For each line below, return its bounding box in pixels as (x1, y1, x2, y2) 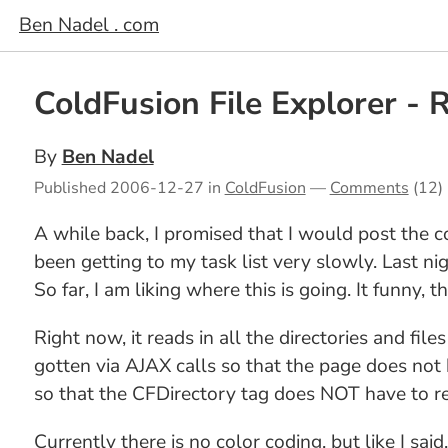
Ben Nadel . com (19, 12, 159, 38)
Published (33, 177, 110, 199)
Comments (329, 177, 409, 199)
